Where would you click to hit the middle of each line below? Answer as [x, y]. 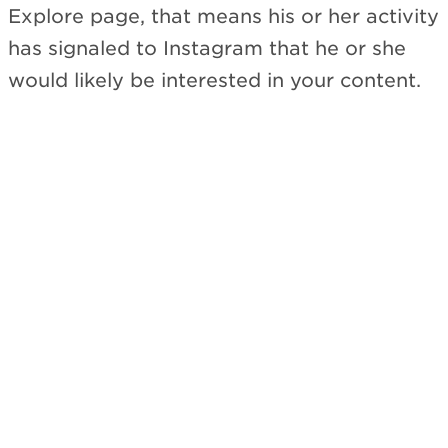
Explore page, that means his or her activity [223, 16]
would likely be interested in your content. [214, 80]
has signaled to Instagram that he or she [207, 48]
